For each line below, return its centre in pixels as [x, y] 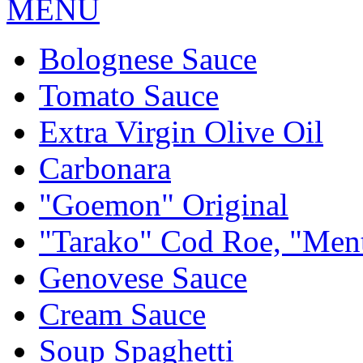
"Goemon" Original [164, 205]
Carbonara [105, 168]
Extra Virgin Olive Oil [181, 132]
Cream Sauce [122, 314]
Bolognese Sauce [148, 59]
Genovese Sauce [143, 278]
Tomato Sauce [129, 95]
